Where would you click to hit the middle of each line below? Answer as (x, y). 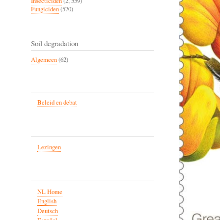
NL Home (50, 192)
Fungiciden (45, 9)
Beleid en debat (57, 103)
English (47, 201)
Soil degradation (55, 43)
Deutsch (47, 211)
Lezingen (49, 147)
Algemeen (44, 59)
